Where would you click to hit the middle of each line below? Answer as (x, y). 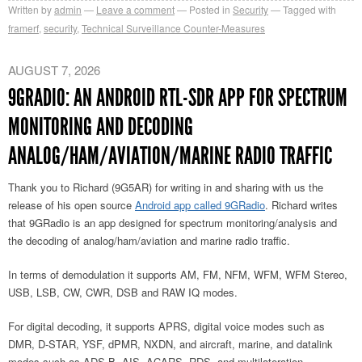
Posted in (210, 10)
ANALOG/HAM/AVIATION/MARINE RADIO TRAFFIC (170, 156)
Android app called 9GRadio (200, 205)
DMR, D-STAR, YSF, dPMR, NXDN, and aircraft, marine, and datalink (170, 344)
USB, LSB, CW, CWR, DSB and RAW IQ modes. (123, 293)
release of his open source (72, 205)
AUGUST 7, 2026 (54, 70)
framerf (23, 28)
